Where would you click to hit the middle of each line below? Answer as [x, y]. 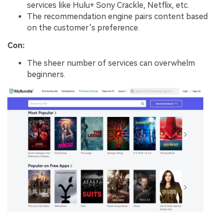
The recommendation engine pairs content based [117, 16]
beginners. [46, 74]
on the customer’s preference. [83, 27]
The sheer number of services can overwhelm [111, 63]
